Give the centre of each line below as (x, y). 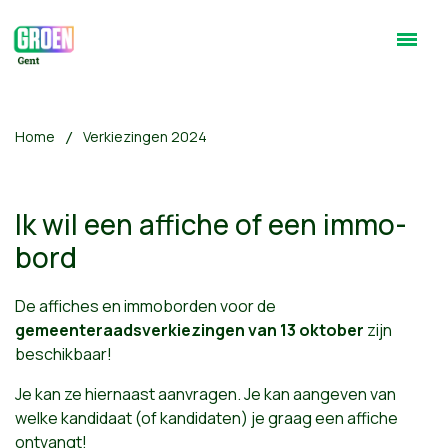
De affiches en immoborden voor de (145, 306)
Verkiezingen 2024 (145, 136)
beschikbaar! (65, 354)
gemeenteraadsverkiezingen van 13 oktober (189, 330)
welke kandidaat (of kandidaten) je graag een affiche (206, 418)
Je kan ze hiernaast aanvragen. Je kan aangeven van (205, 394)
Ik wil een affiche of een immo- (211, 224)
